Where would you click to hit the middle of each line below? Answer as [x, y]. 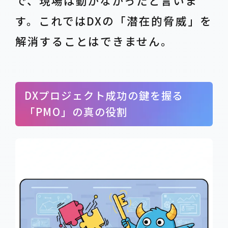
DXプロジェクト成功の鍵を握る [104, 95]
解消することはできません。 [94, 41]
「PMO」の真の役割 [76, 111]
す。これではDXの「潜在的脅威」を [113, 21]
